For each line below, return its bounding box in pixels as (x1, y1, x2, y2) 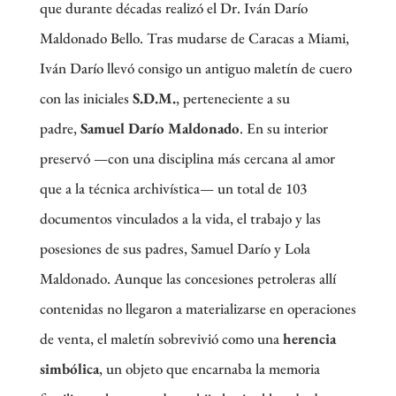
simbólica (39, 359, 99, 378)
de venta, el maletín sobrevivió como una (39, 329, 283, 348)
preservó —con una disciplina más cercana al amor (39, 148, 335, 168)
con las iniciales (39, 88, 133, 108)
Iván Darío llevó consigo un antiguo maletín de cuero (39, 58, 352, 78)
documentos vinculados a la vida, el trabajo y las (39, 209, 321, 228)
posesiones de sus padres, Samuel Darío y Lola (39, 239, 310, 258)
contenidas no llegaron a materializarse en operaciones (39, 299, 356, 318)
